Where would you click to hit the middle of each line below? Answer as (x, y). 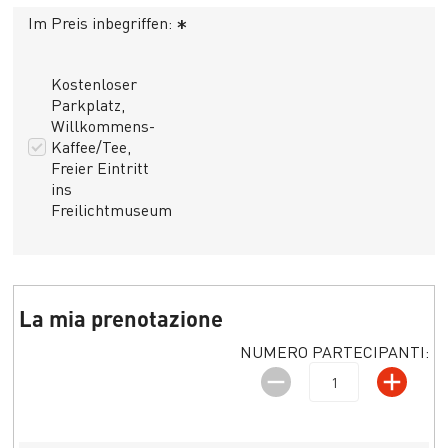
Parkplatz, (88, 105)
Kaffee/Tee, (91, 147)
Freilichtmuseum (112, 210)
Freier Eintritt (100, 168)
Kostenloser (94, 84)
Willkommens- (103, 126)
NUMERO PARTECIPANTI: (334, 352)
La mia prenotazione (121, 318)
